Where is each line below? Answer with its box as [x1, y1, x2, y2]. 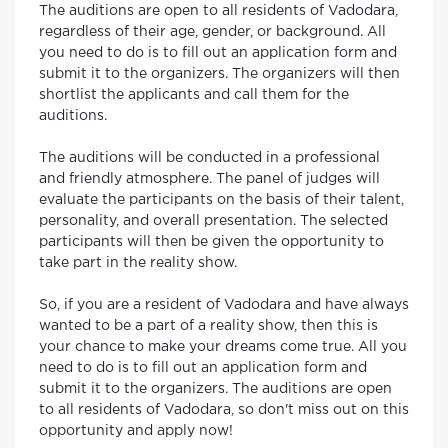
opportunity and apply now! [39, 425, 233, 437]
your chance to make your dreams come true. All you [39, 341, 407, 353]
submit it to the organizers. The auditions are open [39, 383, 392, 395]
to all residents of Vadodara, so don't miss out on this [39, 404, 409, 416]
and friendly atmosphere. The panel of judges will [39, 173, 380, 185]
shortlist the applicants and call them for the [39, 89, 349, 101]
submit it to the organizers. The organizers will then [39, 68, 400, 80]
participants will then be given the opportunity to [39, 236, 384, 248]
